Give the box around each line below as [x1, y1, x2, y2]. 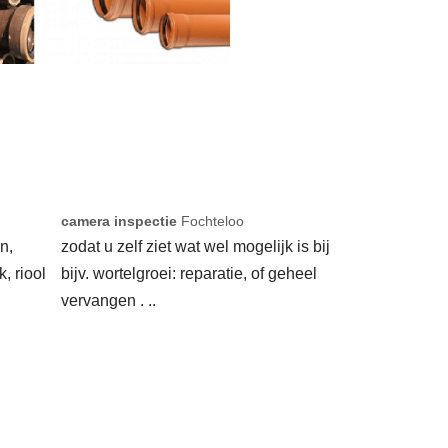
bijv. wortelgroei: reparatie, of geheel [61, 265, 317, 283]
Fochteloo [177, 213, 244, 230]
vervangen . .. [61, 292, 156, 310]
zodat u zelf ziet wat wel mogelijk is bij [61, 238, 330, 256]
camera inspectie [61, 213, 177, 230]
